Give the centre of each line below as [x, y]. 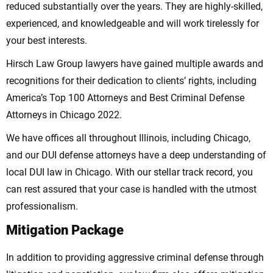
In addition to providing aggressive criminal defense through [135, 257]
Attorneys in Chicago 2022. [64, 115]
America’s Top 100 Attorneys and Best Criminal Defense [125, 97]
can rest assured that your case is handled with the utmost [131, 189]
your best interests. [47, 40]
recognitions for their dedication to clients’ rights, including [131, 80]
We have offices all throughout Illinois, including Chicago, [128, 138]
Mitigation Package [65, 230]
